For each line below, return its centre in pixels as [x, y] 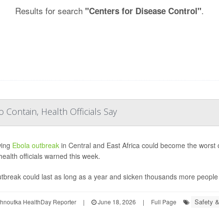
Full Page [164, 202]
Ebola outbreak [35, 145]
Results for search [50, 11]
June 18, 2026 [116, 202]
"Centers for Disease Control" [143, 11]
